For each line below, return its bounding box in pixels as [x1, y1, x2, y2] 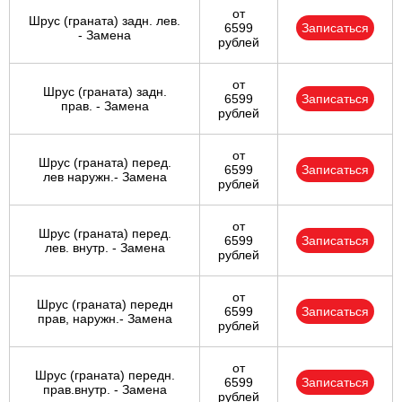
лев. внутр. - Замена [44, 240, 165, 256]
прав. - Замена [60, 99, 149, 114]
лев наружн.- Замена [42, 170, 167, 185]
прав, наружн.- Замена [37, 311, 172, 327]
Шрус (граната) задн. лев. [29, 13, 180, 29]
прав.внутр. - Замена [42, 382, 167, 398]
